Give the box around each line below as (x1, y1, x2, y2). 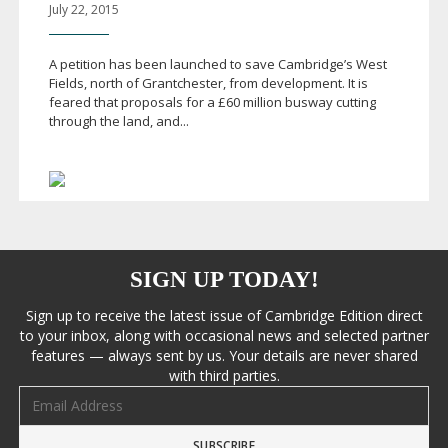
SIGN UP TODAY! (129, 266, 319, 292)
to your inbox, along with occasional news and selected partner (19, 325, 429, 345)
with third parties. (168, 365, 280, 385)
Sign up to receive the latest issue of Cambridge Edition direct (25, 305, 423, 325)
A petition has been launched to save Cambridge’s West (48, 54, 387, 73)
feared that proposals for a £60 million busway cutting (48, 92, 376, 111)
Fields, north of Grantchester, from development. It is (48, 73, 368, 92)
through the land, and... (48, 111, 189, 130)
